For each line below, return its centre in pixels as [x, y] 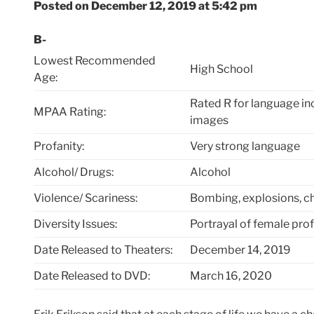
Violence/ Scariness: [86, 198]
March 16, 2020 [231, 276]
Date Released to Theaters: [103, 250]
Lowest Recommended [95, 61]
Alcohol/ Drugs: [74, 172]
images [210, 121]
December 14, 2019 [241, 250]
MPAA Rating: [70, 112]
